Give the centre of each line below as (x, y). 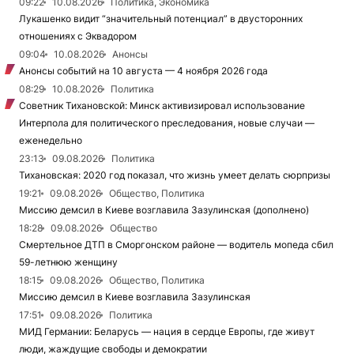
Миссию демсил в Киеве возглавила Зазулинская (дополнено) (164, 210)
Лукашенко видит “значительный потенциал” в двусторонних (161, 19)
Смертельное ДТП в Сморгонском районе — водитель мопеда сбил (176, 245)
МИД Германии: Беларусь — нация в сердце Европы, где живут (167, 331)
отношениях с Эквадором (78, 36)
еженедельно (51, 140)
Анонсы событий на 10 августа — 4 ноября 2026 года (143, 71)
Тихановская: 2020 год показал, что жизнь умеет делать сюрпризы (175, 175)
